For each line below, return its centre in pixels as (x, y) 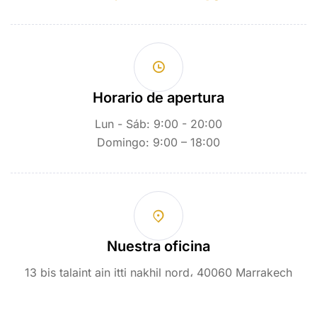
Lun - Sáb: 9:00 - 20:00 (158, 123)
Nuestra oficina (158, 246)
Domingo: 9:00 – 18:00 (158, 142)
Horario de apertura (158, 97)
